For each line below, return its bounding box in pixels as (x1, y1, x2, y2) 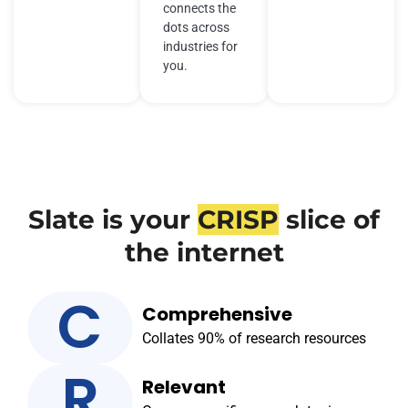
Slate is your (28, 203, 198, 235)
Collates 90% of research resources (142, 329, 367, 347)
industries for (163, 38, 239, 54)
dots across (163, 19, 230, 35)
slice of (279, 203, 380, 235)
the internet (124, 236, 284, 268)
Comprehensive (142, 301, 293, 327)
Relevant (142, 373, 227, 400)
